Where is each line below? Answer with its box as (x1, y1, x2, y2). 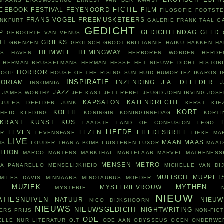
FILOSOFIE (159, 7, 193, 13)
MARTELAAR (117, 150, 154, 156)
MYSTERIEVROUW (100, 184, 162, 191)
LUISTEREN (102, 140, 137, 146)
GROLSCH (70, 40, 100, 46)
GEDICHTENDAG (140, 29, 197, 36)
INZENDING (116, 79, 155, 86)
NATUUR (54, 196, 84, 203)
